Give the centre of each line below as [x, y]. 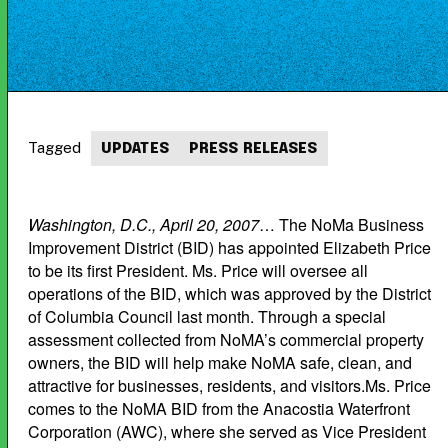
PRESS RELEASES [253, 149]
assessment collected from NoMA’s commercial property [226, 339]
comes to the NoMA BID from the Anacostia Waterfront [219, 408]
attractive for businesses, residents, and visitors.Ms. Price [229, 385]
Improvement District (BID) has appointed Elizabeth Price [229, 247]
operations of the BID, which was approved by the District [229, 293]
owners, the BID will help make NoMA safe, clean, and [220, 362]
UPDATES [135, 149]
